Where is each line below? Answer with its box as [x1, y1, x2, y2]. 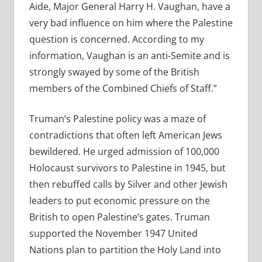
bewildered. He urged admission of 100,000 [29, 145, 219, 158]
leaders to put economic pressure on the [29, 194, 210, 208]
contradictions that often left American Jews [29, 129, 222, 142]
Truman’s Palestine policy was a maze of [29, 112, 206, 126]
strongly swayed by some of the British [29, 65, 199, 79]
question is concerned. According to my [29, 33, 204, 46]
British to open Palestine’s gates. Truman [29, 211, 210, 224]
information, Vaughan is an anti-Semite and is [29, 49, 230, 63]
